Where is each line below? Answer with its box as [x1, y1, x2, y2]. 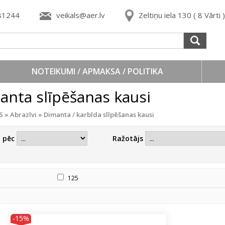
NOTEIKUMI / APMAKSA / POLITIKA [32, 66, 163, 77]
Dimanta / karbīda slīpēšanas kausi [44, 110, 154, 119]
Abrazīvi [10, 110, 37, 119]
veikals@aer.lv [56, 10, 105, 20]
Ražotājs [113, 134, 145, 143]
